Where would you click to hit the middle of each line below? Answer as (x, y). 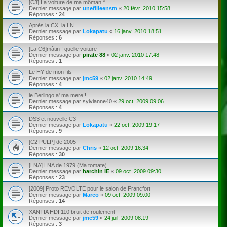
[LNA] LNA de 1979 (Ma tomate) (68, 165)
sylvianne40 (97, 101)
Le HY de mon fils (50, 72)
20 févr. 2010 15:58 (147, 8)
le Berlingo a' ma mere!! (58, 95)
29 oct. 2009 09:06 (141, 101)
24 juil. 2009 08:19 (126, 218)
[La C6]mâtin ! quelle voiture (63, 48)
